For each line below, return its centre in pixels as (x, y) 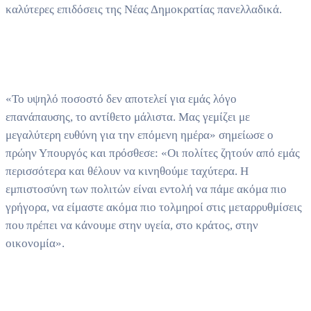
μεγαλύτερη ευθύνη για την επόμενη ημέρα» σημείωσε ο (140, 135)
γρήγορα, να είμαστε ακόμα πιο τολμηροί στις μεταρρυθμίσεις (154, 207)
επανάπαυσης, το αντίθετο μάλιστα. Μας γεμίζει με (128, 117)
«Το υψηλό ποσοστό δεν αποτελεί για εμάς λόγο (121, 99)
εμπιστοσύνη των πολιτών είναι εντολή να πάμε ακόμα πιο (146, 189)
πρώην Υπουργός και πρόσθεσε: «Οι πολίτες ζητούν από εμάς (153, 153)
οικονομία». (35, 243)
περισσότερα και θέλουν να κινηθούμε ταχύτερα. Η (127, 171)
